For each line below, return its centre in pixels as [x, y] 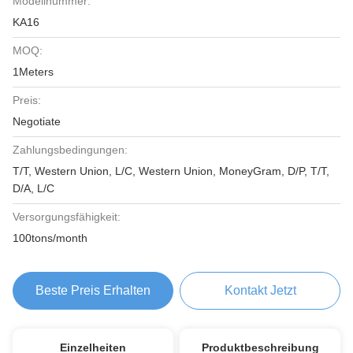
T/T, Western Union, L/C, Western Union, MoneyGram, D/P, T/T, [171, 171]
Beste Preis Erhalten [93, 290]
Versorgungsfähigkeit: [67, 217]
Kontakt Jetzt [260, 290]
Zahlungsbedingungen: [70, 150]
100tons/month [50, 238]
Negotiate [37, 121]
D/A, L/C [33, 188]
